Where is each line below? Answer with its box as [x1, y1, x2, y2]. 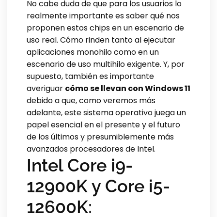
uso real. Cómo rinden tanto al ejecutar [27, 34, 175, 46]
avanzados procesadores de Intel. [27, 143, 155, 155]
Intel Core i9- [27, 155, 133, 175]
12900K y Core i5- [27, 175, 170, 196]
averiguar [27, 82, 65, 94]
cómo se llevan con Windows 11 [65, 82, 190, 94]
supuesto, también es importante [27, 70, 154, 82]
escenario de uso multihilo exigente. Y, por [27, 58, 185, 70]
